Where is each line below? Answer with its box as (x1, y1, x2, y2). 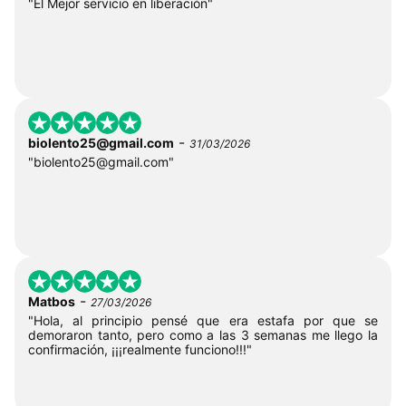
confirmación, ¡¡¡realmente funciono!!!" (28, 341, 252, 357)
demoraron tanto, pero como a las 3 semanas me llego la (28, 326, 378, 343)
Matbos (28, 293, 75, 309)
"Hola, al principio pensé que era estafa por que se (28, 312, 378, 328)
